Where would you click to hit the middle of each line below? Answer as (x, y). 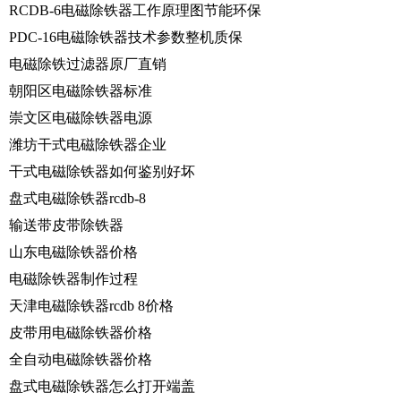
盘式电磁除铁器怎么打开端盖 (102, 386)
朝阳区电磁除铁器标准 (81, 90)
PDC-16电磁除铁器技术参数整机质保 (126, 37)
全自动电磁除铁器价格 (81, 359)
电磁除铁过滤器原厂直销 (88, 64)
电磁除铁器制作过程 (73, 278)
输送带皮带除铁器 (66, 225)
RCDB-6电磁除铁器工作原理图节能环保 (135, 10)
